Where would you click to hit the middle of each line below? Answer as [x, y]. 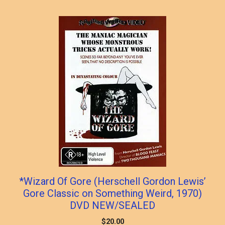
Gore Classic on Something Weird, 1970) [113, 193]
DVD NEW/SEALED [113, 205]
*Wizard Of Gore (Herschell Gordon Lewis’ [113, 181]
